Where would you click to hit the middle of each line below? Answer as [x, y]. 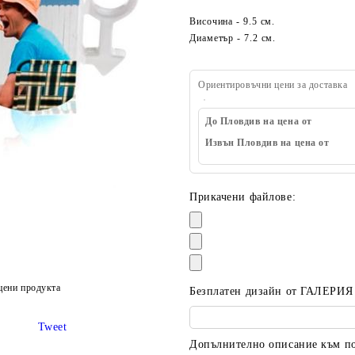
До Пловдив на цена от [259, 121]
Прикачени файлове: [243, 197]
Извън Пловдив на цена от [267, 143]
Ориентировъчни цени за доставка [273, 85]
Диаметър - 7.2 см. [233, 38]
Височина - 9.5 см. [233, 21]
